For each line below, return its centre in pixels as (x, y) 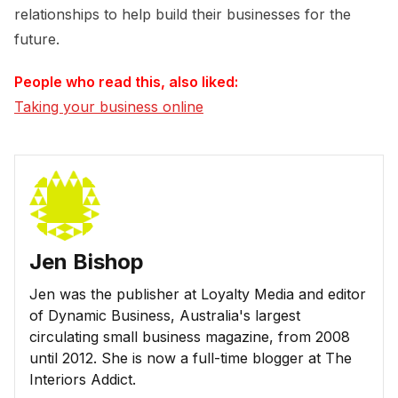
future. (37, 40)
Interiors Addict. (83, 380)
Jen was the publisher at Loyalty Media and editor (198, 295)
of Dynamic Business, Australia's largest (165, 316)
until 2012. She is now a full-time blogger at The (191, 358)
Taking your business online (109, 107)
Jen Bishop (87, 262)
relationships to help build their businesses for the (183, 15)
